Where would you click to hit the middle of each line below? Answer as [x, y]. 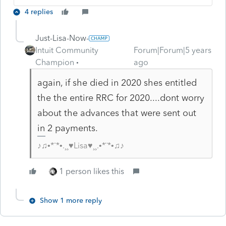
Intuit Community [67, 50]
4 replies [39, 12]
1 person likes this [92, 171]
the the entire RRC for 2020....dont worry [121, 98]
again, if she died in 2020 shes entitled [117, 82]
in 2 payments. [67, 128]
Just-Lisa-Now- [62, 38]
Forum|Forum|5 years [172, 50]
